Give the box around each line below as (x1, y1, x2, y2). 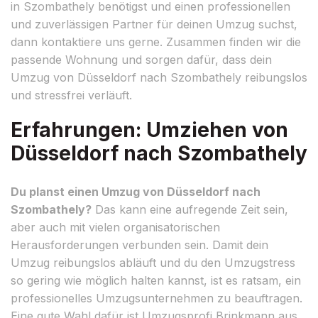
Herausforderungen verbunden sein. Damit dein (11, 237, 268, 252)
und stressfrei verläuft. (11, 87, 132, 102)
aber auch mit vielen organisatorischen (11, 219, 220, 234)
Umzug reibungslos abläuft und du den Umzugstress (11, 255, 295, 270)
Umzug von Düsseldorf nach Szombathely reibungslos (11, 70, 307, 84)
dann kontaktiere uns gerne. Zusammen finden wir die (11, 34, 301, 49)
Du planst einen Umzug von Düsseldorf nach (11, 184, 261, 199)
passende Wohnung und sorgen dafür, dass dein (11, 52, 272, 67)
